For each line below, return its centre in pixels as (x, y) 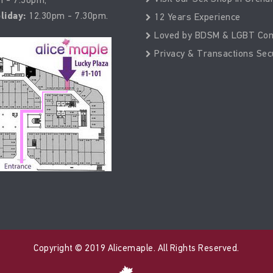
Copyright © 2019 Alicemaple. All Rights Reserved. (136, 248)
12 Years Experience (196, 17)
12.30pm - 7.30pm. (67, 16)
